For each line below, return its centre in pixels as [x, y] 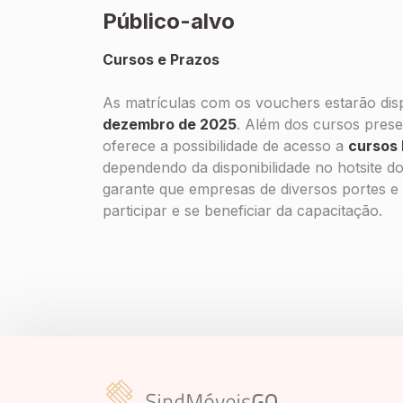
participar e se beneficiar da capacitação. [242, 210]
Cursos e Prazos [161, 59]
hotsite [360, 167]
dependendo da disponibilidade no [220, 167]
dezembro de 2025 [170, 124]
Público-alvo [169, 21]
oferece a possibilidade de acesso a [225, 146]
